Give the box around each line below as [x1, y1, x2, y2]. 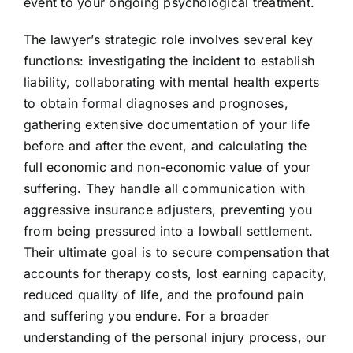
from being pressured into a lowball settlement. [23, 223, 314, 240]
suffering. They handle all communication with [23, 180, 305, 197]
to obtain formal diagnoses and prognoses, [23, 95, 288, 112]
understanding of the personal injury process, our [23, 329, 326, 346]
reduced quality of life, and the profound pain [23, 287, 304, 303]
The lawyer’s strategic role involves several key [23, 32, 314, 48]
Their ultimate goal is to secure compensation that [23, 244, 329, 261]
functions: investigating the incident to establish [23, 53, 314, 69]
